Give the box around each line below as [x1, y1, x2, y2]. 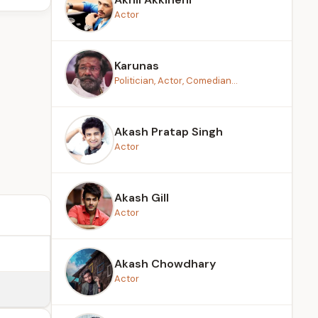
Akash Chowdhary [114, 256, 216, 271]
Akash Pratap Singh [114, 124, 223, 139]
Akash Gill [114, 190, 169, 205]
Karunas [114, 58, 159, 73]
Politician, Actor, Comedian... [114, 75, 238, 87]
